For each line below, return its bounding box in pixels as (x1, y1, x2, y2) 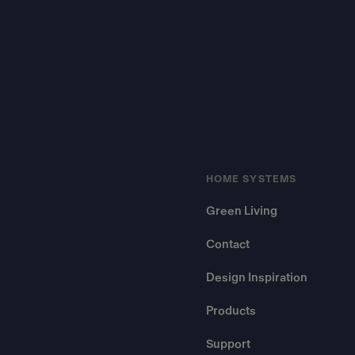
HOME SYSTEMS (206, 174, 296, 184)
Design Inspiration (206, 272, 307, 284)
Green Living (206, 205, 277, 217)
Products (206, 305, 256, 317)
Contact (206, 239, 250, 250)
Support (206, 338, 250, 350)
